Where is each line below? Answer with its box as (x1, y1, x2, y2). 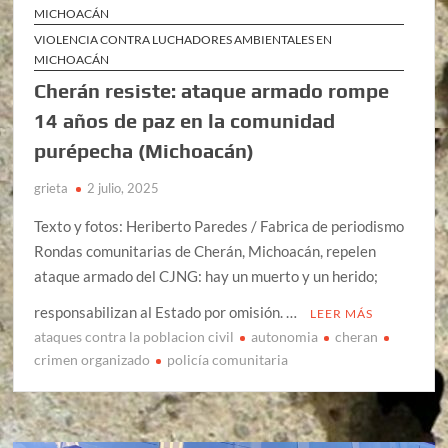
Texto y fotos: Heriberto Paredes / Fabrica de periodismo (34, 216, 405, 235)
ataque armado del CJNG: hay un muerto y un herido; (34, 266, 379, 285)
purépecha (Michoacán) (34, 138, 255, 162)
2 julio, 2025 (87, 179, 160, 196)
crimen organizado (34, 350, 151, 368)
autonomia (251, 327, 319, 345)
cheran (335, 327, 379, 345)
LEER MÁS (310, 305, 374, 321)
